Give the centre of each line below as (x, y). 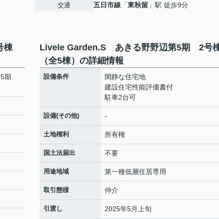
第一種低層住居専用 (135, 172)
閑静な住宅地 (125, 77)
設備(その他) (61, 116)
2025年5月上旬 (128, 209)
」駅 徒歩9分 (168, 5)
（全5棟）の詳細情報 (82, 61)
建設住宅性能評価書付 (139, 87)
